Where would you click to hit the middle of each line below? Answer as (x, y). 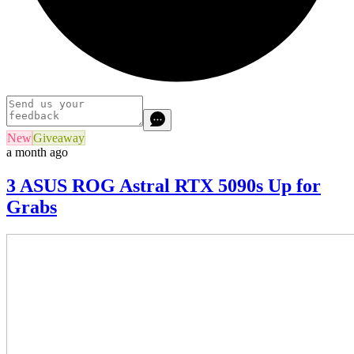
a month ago (37, 153)
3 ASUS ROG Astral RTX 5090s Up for (164, 186)
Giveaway (59, 138)
